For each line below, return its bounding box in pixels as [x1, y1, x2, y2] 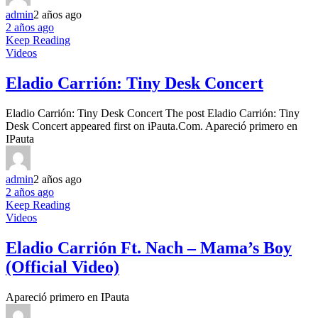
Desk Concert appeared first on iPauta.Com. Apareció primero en [6, 120, 297, 133]
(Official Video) [6, 258, 119, 277]
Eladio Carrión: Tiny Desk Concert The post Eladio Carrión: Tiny [6, 107, 300, 120]
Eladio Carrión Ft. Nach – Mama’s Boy [6, 238, 292, 258]
